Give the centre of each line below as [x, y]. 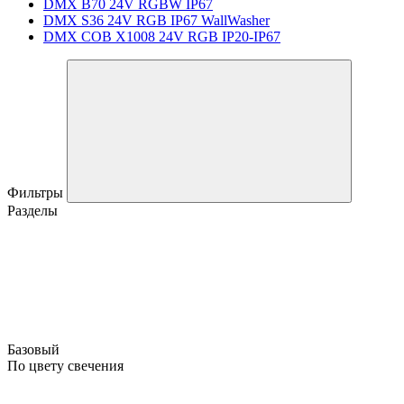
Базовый [35, 349]
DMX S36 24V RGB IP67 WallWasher [156, 20]
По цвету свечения [65, 365]
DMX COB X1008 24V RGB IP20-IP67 [162, 36]
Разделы [32, 210]
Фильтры [37, 192]
